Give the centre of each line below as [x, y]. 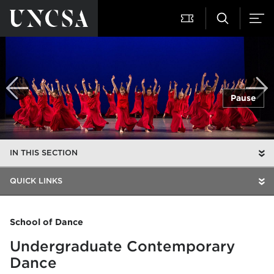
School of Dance [46, 222]
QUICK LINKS [36, 181]
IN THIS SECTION [44, 153]
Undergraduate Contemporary [122, 246]
